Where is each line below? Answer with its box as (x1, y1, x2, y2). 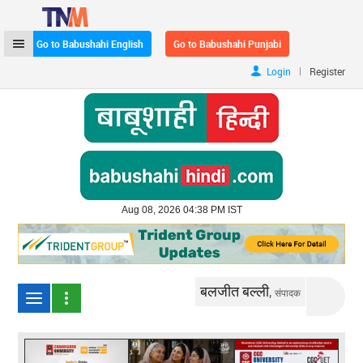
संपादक (275, 285, 301, 299)
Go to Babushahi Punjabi (173, 37, 282, 50)
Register (309, 65, 345, 78)
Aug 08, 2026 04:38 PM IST (121, 204, 242, 216)
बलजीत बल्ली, (200, 280, 275, 301)
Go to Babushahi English (36, 37, 144, 50)
